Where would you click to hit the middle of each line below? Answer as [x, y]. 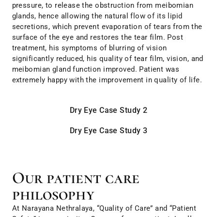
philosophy [53, 195]
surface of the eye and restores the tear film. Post [98, 37]
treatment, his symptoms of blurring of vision [89, 48]
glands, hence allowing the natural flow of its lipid [97, 16]
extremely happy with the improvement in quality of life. [107, 80]
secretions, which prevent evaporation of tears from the [107, 26]
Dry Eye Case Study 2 [108, 110]
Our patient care [76, 178]
